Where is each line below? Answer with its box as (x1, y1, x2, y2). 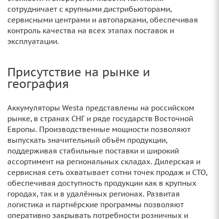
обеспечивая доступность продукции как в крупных (7, 178, 197, 188)
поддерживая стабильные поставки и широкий (7, 146, 179, 155)
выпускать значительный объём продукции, (7, 135, 167, 145)
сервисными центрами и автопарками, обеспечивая (7, 15, 198, 24)
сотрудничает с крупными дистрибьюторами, (7, 4, 172, 14)
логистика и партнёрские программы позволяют (7, 200, 184, 209)
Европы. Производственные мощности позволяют (7, 125, 191, 134)
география (7, 76, 69, 91)
